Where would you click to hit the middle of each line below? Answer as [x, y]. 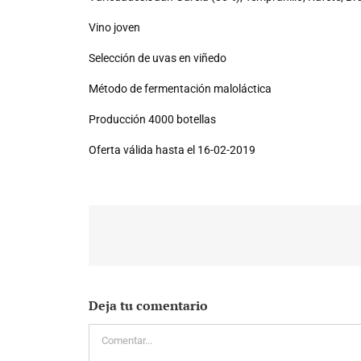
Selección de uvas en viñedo [158, 58]
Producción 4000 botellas [152, 119]
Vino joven [114, 27]
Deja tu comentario [148, 305]
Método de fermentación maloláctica [180, 88]
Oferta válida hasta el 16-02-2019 [172, 149]
